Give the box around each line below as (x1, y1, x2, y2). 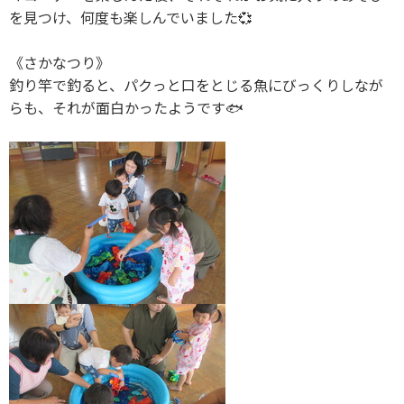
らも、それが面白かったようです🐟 (9, 96, 243, 119)
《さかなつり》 (9, 51, 110, 74)
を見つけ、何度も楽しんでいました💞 (9, 6, 252, 29)
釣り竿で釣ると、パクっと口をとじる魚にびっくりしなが (9, 74, 383, 96)
